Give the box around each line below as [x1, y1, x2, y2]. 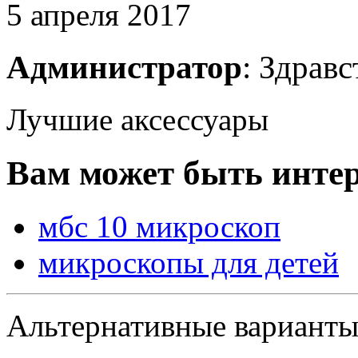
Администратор [6, 49, 242, 86]
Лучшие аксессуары [6, 101, 268, 137]
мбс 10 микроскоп [38, 209, 280, 244]
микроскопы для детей [38, 245, 339, 280]
